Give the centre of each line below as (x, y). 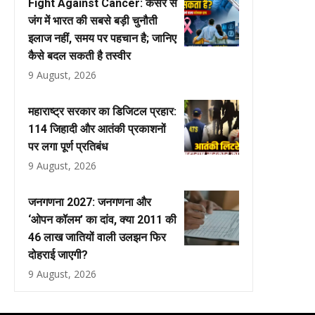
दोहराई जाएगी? (58, 255)
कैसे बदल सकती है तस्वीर (79, 56)
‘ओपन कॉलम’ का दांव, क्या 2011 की (102, 219)
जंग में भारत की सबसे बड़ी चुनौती (93, 20)
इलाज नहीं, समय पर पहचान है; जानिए (102, 38)
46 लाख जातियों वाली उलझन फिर (97, 237)
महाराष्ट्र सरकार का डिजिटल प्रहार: (102, 111)
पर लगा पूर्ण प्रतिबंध (68, 146)
